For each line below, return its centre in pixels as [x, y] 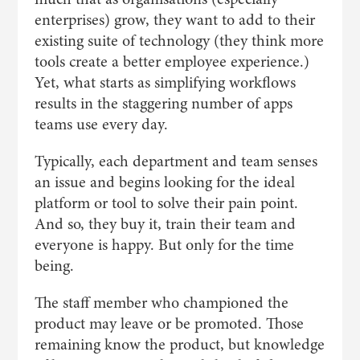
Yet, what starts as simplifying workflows [165, 82]
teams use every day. [101, 124]
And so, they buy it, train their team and [165, 224]
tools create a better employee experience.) [172, 61]
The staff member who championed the [161, 303]
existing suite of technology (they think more [179, 41]
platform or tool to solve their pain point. [166, 203]
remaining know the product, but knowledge [179, 344]
